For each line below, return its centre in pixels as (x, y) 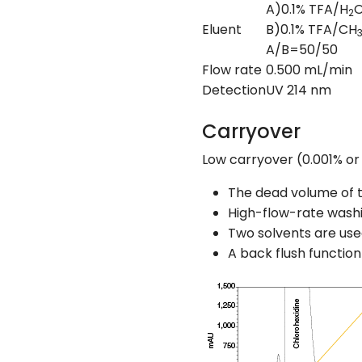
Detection (234, 90)
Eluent (222, 29)
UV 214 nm (299, 90)
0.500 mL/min (309, 70)
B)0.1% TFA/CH (311, 29)
